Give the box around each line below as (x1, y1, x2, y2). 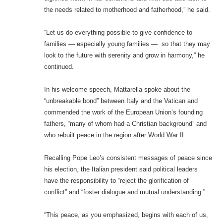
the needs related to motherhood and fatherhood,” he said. (44, 6, 210, 14)
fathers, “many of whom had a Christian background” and (44, 120, 207, 128)
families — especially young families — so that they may (44, 40, 210, 48)
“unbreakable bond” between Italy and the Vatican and (44, 97, 198, 105)
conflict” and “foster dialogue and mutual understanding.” (44, 188, 205, 196)
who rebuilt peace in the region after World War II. (44, 131, 186, 139)
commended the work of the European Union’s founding (44, 109, 203, 116)
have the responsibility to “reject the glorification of (44, 177, 189, 185)
